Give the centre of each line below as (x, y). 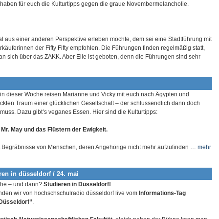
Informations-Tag (162, 193)
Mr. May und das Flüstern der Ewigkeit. (54, 129)
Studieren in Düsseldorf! (77, 185)
